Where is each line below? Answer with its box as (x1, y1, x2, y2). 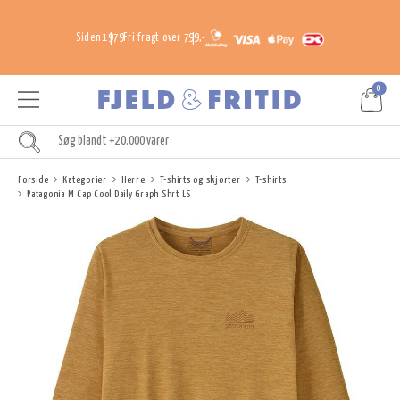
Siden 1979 (75, 32, 124, 45)
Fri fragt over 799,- (123, 32, 206, 45)
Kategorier (62, 174, 107, 185)
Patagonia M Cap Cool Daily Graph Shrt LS (27, 188, 191, 199)
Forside (18, 174, 49, 185)
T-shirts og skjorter (159, 174, 241, 185)
